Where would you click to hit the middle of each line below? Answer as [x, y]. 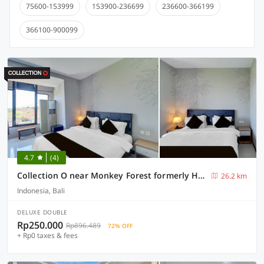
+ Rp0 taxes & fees [47, 235]
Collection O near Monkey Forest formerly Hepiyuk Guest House [202, 175]
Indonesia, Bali [41, 191]
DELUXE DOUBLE [42, 212]
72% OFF [120, 226]
